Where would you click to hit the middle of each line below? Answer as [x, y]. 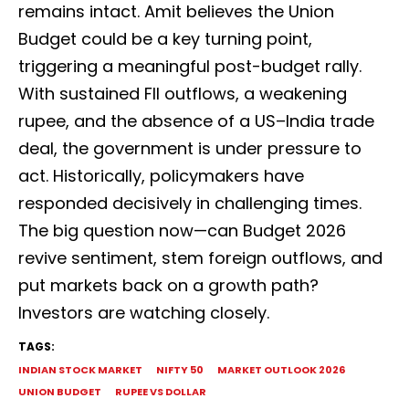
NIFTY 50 [180, 370]
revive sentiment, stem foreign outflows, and [200, 258]
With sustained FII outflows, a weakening [183, 94]
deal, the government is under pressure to [190, 149]
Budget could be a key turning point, [165, 39]
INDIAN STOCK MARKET [80, 370]
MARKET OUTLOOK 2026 [281, 370]
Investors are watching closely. [144, 313]
